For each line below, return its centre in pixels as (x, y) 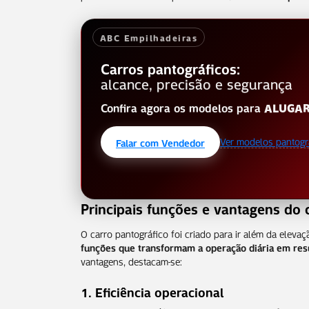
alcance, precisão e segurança (197, 82)
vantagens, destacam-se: (131, 260)
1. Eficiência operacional (152, 291)
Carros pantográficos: (170, 67)
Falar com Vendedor (160, 142)
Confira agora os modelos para (182, 107)
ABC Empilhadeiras (149, 37)
